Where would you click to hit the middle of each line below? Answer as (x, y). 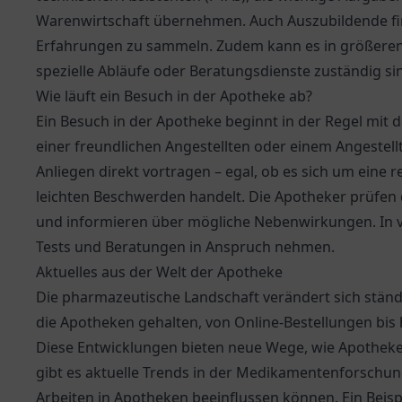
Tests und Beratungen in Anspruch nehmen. (185, 247)
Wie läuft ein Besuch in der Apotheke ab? (174, 96)
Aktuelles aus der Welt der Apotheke (159, 272)
